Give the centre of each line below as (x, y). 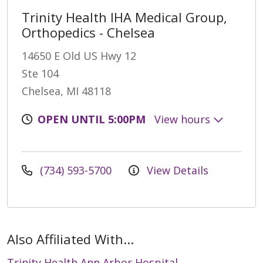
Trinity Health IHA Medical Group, (124, 17)
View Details (176, 170)
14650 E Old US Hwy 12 (79, 55)
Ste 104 (40, 73)
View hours (184, 119)
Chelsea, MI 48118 (66, 91)
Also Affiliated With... (70, 239)
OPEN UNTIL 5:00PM (92, 119)
